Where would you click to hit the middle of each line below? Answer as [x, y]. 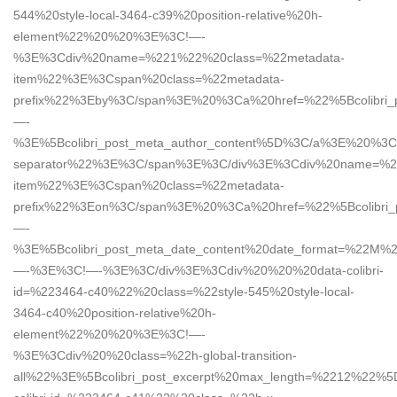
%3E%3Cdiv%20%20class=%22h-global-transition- [155, 355]
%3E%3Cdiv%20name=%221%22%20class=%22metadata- [179, 57]
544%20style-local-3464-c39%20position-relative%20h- [168, 15]
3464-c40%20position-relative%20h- [115, 312]
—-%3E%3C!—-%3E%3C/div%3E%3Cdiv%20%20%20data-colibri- [198, 270]
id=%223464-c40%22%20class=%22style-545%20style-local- [184, 291]
